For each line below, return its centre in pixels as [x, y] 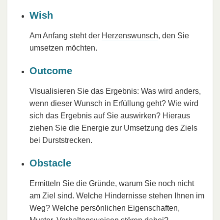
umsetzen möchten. [63, 48]
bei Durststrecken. [61, 140]
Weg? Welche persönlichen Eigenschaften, [105, 208]
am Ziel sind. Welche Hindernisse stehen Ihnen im [117, 195]
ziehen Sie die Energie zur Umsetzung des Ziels [113, 128]
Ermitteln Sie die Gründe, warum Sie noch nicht [112, 183]
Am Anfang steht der [66, 35]
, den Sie [174, 35]
